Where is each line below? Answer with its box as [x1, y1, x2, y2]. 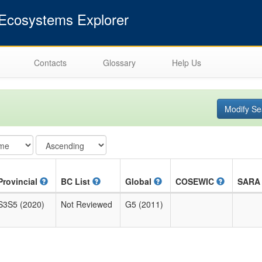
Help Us [172, 57, 201, 68]
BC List [61, 175, 92, 188]
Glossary [103, 57, 136, 68]
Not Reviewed [61, 198, 112, 211]
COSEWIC [175, 175, 216, 188]
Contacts [34, 57, 67, 68]
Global [125, 175, 154, 188]
